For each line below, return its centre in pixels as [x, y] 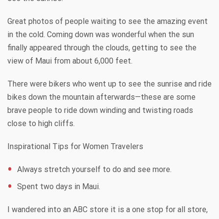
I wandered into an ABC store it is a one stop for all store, [108, 209]
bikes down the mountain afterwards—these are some [101, 97]
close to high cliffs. [41, 123]
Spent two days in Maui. [59, 186]
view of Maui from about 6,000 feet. [70, 61]
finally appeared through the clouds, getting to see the [102, 47]
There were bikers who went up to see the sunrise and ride [109, 84]
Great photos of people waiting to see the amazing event [108, 21]
